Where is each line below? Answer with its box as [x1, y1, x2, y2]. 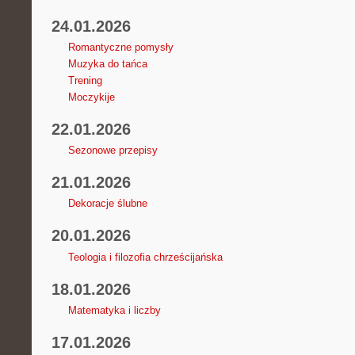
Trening [67, 74, 102, 87]
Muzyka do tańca [67, 58, 147, 71]
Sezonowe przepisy [67, 144, 158, 157]
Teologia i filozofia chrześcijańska [67, 250, 223, 263]
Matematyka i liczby [67, 303, 161, 316]
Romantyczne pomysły [67, 41, 174, 54]
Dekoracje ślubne [67, 197, 147, 210]
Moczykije [67, 91, 115, 104]
